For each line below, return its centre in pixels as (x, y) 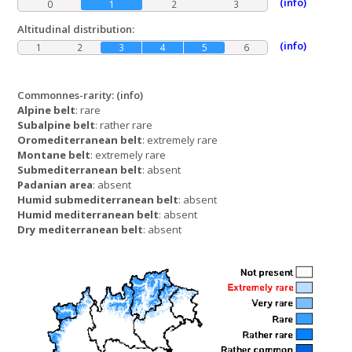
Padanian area (55, 184)
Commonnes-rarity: (67, 95)
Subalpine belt (57, 125)
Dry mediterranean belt (81, 229)
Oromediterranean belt (80, 139)
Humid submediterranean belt (98, 199)
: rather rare (124, 125)
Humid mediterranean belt (88, 214)
